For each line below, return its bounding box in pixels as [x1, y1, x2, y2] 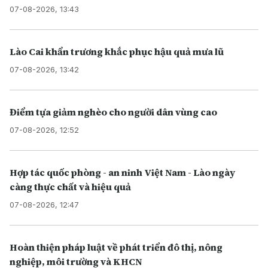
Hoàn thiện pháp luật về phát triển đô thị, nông [10, 240, 223, 254]
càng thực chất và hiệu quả [10, 180, 131, 194]
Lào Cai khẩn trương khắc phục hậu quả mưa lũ [10, 45, 224, 59]
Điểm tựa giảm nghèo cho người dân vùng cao [10, 105, 217, 119]
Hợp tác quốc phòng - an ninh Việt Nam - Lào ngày [10, 166, 235, 179]
